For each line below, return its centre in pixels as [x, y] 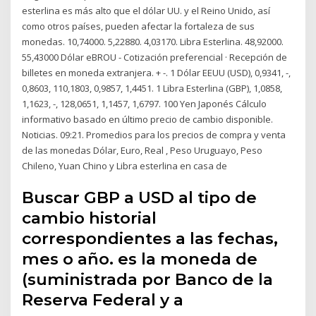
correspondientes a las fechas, [150, 239]
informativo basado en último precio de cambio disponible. [148, 119]
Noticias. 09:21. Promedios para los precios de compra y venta [154, 134]
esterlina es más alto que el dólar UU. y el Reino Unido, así [146, 10]
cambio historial [90, 218]
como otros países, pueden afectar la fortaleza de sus [139, 26]
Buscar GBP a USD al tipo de [140, 198]
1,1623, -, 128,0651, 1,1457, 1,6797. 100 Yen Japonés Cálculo [145, 103]
